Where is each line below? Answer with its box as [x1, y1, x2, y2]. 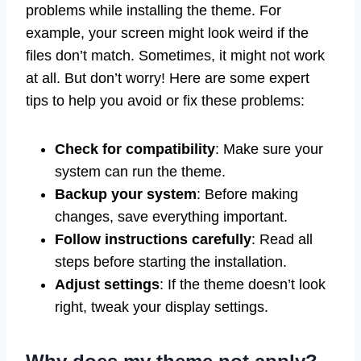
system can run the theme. [55, 164, 226, 180]
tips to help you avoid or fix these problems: [26, 93, 305, 110]
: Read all [251, 231, 313, 248]
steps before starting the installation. [55, 254, 287, 271]
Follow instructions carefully [55, 231, 251, 248]
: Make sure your [215, 141, 323, 158]
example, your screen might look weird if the [26, 25, 309, 42]
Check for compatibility [55, 141, 215, 158]
